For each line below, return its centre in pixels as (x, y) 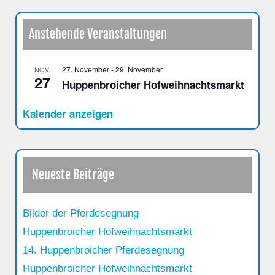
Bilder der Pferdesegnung (81, 213)
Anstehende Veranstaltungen (98, 34)
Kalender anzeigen (68, 113)
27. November (86, 69)
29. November (139, 69)
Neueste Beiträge (73, 174)
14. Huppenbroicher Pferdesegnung (103, 250)
